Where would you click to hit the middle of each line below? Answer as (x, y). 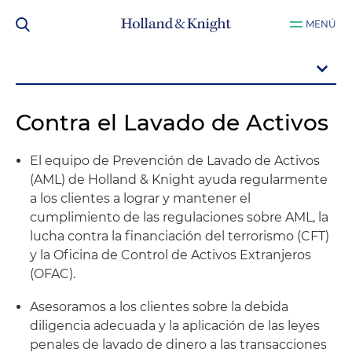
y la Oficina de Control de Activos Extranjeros (170, 255)
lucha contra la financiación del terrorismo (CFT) (180, 236)
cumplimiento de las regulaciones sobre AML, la (179, 217)
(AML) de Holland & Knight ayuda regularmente (179, 180)
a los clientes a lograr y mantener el (140, 198)
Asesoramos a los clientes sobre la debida (159, 307)
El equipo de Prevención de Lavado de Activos (175, 161)
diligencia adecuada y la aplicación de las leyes (175, 326)
